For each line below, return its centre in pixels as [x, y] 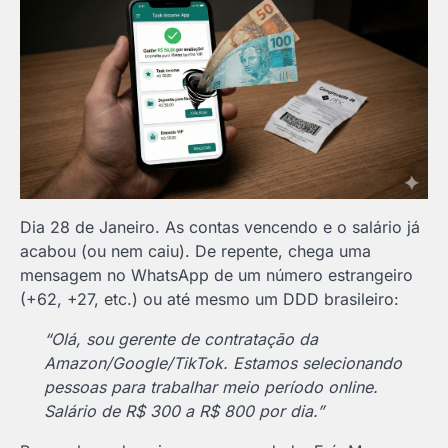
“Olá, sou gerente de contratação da [181, 338]
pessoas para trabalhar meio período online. [211, 386]
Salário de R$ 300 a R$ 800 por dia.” [184, 410]
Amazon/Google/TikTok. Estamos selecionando [223, 362]
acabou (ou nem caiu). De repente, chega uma [195, 250]
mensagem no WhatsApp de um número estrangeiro [216, 274]
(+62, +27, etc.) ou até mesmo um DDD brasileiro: [209, 298]
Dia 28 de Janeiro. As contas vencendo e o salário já [220, 226]
